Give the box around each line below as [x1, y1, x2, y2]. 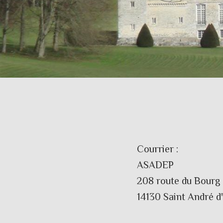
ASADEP [136, 159, 174, 171]
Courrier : [136, 143, 178, 155]
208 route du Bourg [136, 175, 220, 187]
